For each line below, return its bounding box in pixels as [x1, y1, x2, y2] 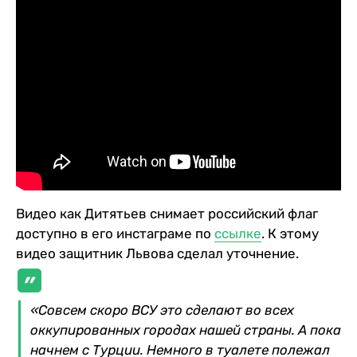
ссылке [214, 225, 261, 241]
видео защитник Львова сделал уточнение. [16, 245, 299, 261]
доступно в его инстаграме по [16, 225, 214, 241]
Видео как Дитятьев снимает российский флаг [16, 205, 318, 222]
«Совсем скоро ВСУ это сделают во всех [30, 301, 294, 318]
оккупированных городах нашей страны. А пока [30, 321, 341, 338]
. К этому [261, 225, 319, 241]
